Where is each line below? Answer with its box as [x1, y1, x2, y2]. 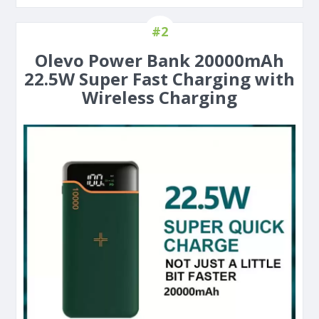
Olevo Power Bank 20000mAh [35, 48, 284, 73]
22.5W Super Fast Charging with [24, 67, 295, 91]
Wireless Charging [82, 85, 237, 110]
